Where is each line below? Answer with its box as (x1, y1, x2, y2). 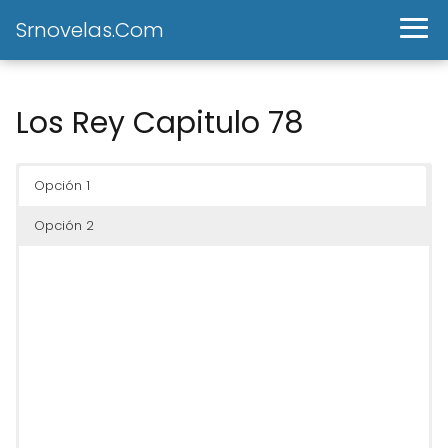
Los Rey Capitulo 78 (16, 102, 304, 144)
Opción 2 (34, 216, 94, 235)
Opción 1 (34, 176, 90, 195)
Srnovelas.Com (16, 16, 164, 44)
